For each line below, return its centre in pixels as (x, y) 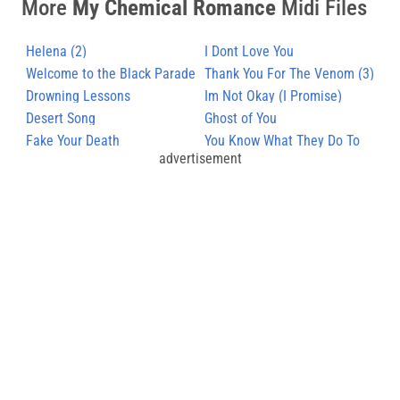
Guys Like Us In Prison (268, 162)
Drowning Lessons (78, 96)
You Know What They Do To (282, 140)
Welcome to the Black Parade (111, 73)
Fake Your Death (73, 140)
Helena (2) (56, 51)
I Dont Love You (249, 51)
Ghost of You (241, 118)
